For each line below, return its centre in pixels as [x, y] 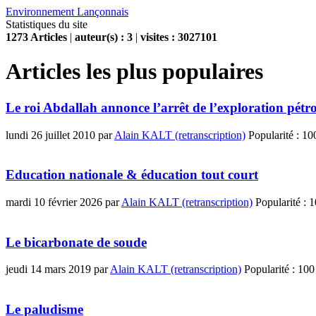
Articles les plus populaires [134, 72]
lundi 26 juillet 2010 [50, 135]
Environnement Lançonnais [67, 12]
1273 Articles [36, 37]
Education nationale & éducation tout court [132, 175]
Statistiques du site [47, 24]
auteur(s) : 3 [104, 37]
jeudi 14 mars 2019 [48, 269]
